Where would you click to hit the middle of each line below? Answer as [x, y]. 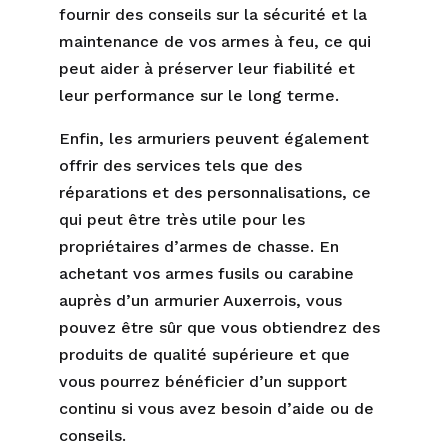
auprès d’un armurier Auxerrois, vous [200, 300]
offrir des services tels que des [180, 165]
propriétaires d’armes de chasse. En [199, 246]
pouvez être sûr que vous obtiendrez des [219, 327]
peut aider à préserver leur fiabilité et [207, 68]
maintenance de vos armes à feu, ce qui [215, 41]
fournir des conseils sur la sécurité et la [213, 14]
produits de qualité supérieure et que [204, 354]
